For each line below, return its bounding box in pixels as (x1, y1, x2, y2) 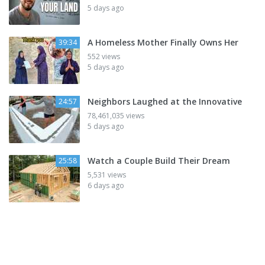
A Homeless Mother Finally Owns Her (88, 37, 238, 49)
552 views (88, 51, 120, 62)
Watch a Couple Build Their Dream (88, 155, 230, 167)
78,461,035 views (88, 111, 144, 121)
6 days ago (88, 180, 124, 191)
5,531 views (88, 170, 126, 180)
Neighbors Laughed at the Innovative (88, 96, 242, 108)
